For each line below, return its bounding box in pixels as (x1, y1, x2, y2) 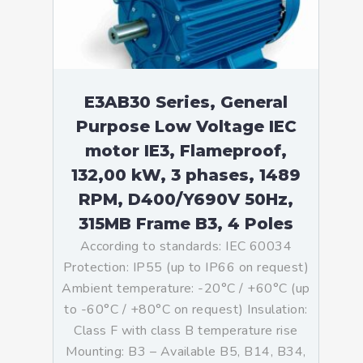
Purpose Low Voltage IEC (75, 117, 297, 136)
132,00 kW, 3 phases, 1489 (71, 165, 301, 185)
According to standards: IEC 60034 (79, 237, 293, 255)
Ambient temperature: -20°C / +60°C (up (62, 280, 310, 297)
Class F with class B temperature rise (74, 322, 298, 340)
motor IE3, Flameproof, (85, 141, 287, 160)
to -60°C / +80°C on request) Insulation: (64, 301, 308, 318)
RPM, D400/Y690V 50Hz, (79, 190, 293, 209)
